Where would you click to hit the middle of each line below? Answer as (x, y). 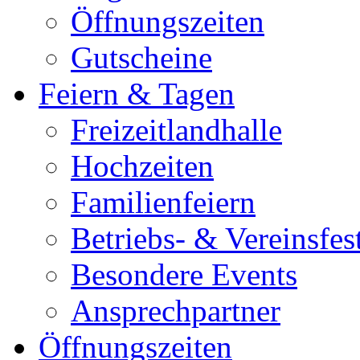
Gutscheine (141, 58)
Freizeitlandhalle (176, 130)
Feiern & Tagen (137, 94)
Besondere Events (184, 275)
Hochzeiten (142, 166)
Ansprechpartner (176, 311)
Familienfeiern (163, 202)
